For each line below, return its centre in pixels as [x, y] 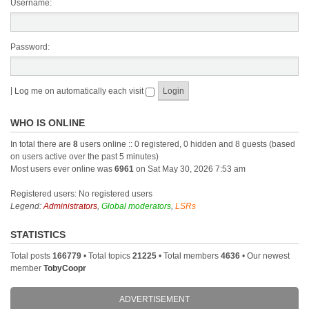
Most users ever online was [62, 169]
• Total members [189, 256]
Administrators [70, 207]
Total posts [31, 256]
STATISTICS [38, 235]
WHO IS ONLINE [48, 123]
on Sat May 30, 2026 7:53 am [190, 169]
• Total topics [107, 256]
